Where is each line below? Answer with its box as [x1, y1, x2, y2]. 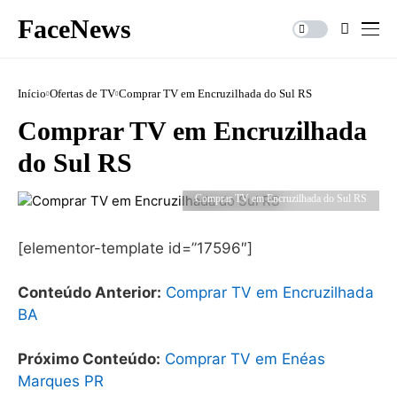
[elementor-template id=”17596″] [18, 238, 253, 257]
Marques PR [18, 371, 104, 390]
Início [18, 87, 46, 100]
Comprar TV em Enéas [165, 349, 325, 368]
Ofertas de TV [50, 87, 115, 100]
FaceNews [18, 13, 131, 43]
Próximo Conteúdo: [18, 349, 160, 368]
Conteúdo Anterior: [18, 283, 161, 301]
